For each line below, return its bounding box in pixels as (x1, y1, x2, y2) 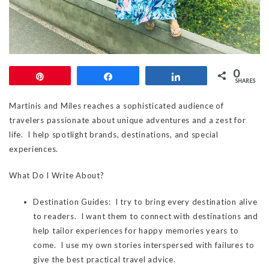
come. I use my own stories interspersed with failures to (33, 240, 255, 250)
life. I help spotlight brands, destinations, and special (9, 130, 219, 140)
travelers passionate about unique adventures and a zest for (9, 115, 246, 125)
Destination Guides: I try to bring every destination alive (33, 197, 258, 207)
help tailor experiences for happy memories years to (33, 226, 239, 236)
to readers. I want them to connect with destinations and (33, 211, 258, 222)
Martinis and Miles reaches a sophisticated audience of (9, 101, 224, 111)
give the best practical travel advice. (33, 255, 176, 265)
